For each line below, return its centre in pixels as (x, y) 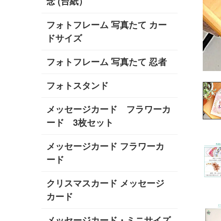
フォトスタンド (77, 86)
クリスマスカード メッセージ (105, 183)
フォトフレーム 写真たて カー (107, 25)
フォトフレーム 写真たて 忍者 (107, 62)
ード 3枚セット (80, 123)
